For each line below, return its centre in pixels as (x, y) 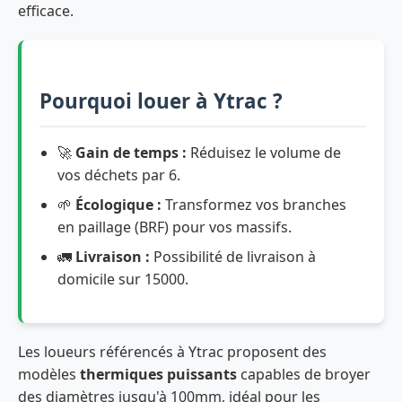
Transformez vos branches (254, 204)
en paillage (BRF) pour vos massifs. (175, 227)
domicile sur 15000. (123, 279)
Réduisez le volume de (264, 152)
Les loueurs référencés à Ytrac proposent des (172, 351)
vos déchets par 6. (119, 175)
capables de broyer (304, 374)
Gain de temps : (131, 152)
